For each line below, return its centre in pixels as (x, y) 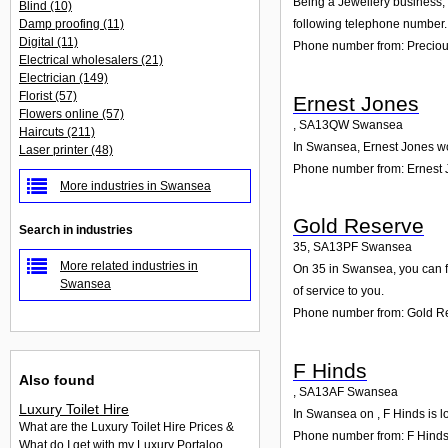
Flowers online (60, 114)
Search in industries (76, 230)
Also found (57, 379)
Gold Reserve (358, 226)
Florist (37, 96)
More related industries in (129, 266)
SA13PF (335, 247)
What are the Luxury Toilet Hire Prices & (126, 427)
